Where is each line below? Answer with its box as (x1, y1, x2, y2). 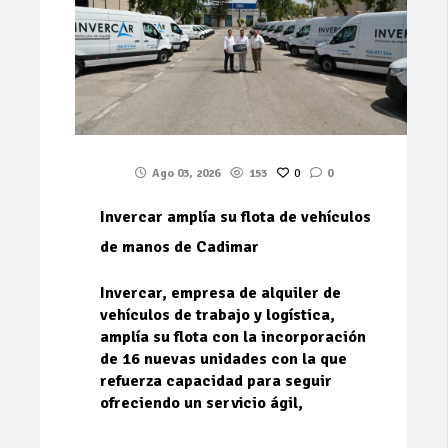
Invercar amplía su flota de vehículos (100, 207, 371, 228)
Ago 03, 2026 (152, 166, 220, 182)
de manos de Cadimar (100, 237, 259, 258)
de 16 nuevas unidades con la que (100, 349, 347, 370)
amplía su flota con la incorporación (100, 327, 366, 348)
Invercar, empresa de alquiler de (100, 283, 341, 304)
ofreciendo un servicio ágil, (100, 393, 303, 414)
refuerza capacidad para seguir (100, 371, 332, 392)
